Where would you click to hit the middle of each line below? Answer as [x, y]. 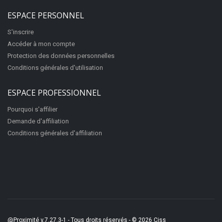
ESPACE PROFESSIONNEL [54, 93]
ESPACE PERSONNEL [46, 15]
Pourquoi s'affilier [32, 109]
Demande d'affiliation [38, 121]
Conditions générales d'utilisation [55, 68]
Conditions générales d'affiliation [55, 133]
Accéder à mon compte [41, 44]
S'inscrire [21, 32]
